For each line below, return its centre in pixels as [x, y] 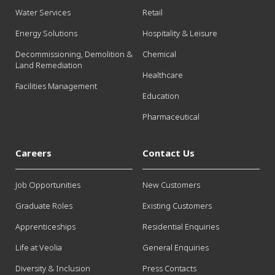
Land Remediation [49, 65]
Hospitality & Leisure [180, 33]
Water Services [43, 13]
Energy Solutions [46, 33]
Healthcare [162, 75]
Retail [152, 13]
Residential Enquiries [180, 227]
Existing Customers [177, 206]
